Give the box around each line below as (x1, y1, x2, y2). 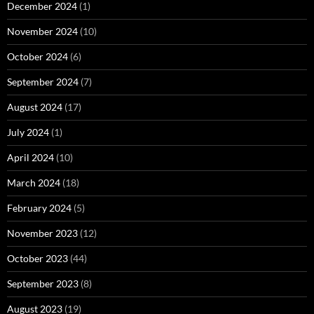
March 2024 (7, 176, 60, 189)
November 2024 (7, 25, 78, 37)
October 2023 (7, 252, 68, 264)
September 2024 (7, 75, 78, 88)
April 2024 (7, 151, 54, 163)
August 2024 (7, 100, 62, 113)
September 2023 (7, 277, 78, 289)
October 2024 (7, 50, 68, 62)
